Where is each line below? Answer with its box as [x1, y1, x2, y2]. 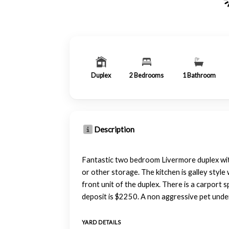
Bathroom [187, 71, 216, 79]
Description [94, 125, 134, 134]
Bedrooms [134, 71, 164, 79]
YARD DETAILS [82, 219, 121, 225]
